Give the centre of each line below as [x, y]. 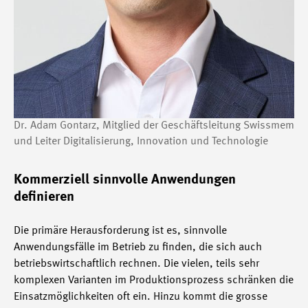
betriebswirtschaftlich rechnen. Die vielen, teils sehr [136, 264]
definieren [44, 197]
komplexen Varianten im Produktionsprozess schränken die [154, 280]
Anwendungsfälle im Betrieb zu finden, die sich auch [138, 247]
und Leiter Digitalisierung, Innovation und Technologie [141, 141]
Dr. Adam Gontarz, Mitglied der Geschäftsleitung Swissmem [154, 125]
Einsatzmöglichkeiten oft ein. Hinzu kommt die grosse [141, 297]
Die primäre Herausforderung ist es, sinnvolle [120, 231]
